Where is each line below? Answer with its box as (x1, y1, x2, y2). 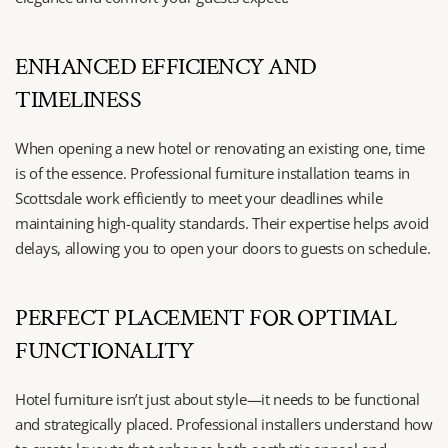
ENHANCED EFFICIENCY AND (15, 51, 317, 82)
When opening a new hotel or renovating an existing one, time (15, 138, 426, 158)
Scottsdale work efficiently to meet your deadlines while (15, 188, 383, 208)
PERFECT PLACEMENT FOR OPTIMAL (15, 302, 397, 333)
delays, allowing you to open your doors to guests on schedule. (15, 238, 431, 258)
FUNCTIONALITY (15, 335, 194, 366)
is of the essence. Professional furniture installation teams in (15, 163, 411, 183)
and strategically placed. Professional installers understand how (15, 414, 433, 434)
